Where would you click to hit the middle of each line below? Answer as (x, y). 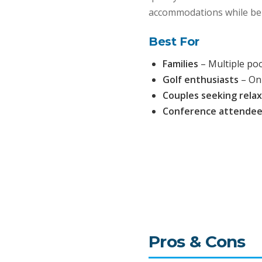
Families (180, 64)
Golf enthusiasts (201, 80)
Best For (174, 42)
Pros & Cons (197, 242)
